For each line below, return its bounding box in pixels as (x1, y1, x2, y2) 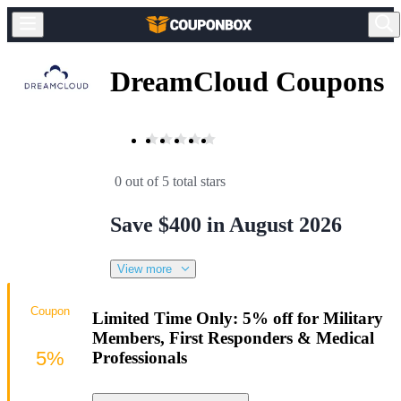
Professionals (92, 347, 187, 367)
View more (117, 261, 172, 276)
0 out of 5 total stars (115, 173, 226, 189)
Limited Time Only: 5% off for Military (92, 308, 383, 328)
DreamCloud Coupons (110, 65, 384, 98)
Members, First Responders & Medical (92, 328, 374, 347)
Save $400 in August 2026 (110, 212, 342, 236)
